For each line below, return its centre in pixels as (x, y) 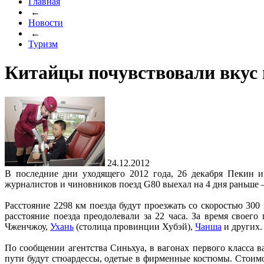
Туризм (43, 44)
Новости (46, 23)
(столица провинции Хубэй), (134, 226)
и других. (242, 226)
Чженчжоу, (27, 226)
